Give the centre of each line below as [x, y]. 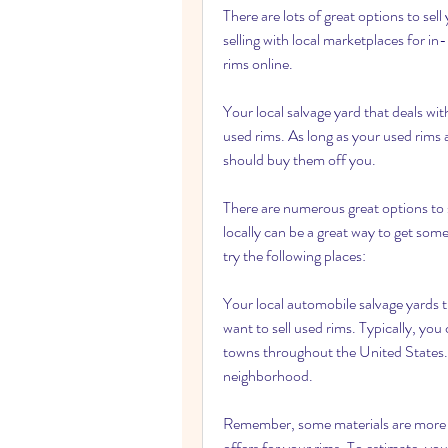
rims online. [258, 63]
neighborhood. [268, 375]
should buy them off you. [299, 159]
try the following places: [294, 255]
